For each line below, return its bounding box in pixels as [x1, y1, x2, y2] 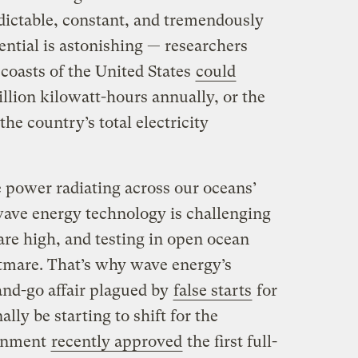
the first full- [182, 332, 277, 352]
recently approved [50, 332, 182, 352]
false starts [173, 281, 252, 300]
